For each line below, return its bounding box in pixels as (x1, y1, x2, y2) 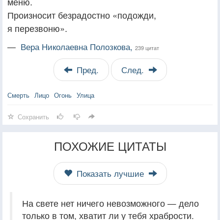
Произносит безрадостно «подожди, (7, 8, 156, 21)
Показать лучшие (74, 167, 146, 179)
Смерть (7, 90, 29, 100)
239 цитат (135, 43, 159, 52)
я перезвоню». (7, 21, 67, 34)
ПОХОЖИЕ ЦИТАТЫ (54, 137, 166, 154)
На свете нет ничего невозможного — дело (22, 196, 199, 209)
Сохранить (18, 111, 49, 121)
